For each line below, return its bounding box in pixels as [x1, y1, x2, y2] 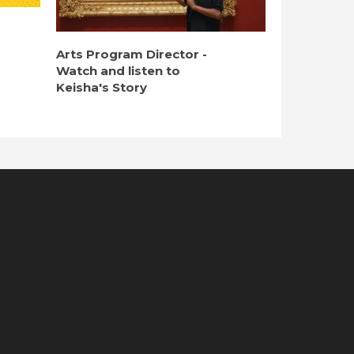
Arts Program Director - [56, 47, 207, 62]
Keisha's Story [56, 80, 147, 95]
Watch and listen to [56, 63, 180, 78]
